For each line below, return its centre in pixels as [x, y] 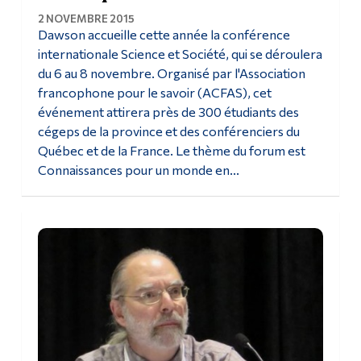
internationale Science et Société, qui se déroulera [180, 53]
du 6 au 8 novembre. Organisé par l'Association [171, 73]
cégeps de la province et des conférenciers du [168, 131]
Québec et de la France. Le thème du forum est [171, 150]
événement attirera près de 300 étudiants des [168, 111]
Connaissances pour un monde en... [138, 169]
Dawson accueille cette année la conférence [164, 34]
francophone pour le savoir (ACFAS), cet [154, 92]
